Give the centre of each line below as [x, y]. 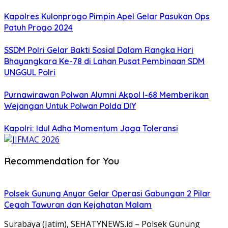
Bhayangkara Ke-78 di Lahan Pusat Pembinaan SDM [104, 61]
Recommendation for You [62, 161]
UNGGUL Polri [30, 73]
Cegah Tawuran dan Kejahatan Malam [78, 204]
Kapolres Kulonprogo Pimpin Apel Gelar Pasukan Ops [107, 17]
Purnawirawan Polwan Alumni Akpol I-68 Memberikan [106, 95]
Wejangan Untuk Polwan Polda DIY [70, 106]
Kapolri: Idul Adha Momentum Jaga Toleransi [91, 129]
